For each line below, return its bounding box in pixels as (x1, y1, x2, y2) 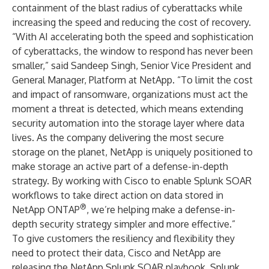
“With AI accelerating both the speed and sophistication (12, 31, 253, 43)
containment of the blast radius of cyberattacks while (12, 2, 243, 14)
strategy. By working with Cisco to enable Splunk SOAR (12, 175, 252, 187)
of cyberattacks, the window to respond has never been (12, 45, 253, 57)
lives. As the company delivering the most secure (12, 131, 224, 144)
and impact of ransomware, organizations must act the (12, 88, 248, 100)
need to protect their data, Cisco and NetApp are (12, 247, 221, 259)
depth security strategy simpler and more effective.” (12, 218, 235, 230)
